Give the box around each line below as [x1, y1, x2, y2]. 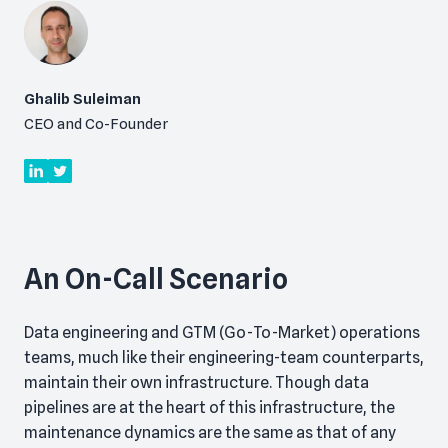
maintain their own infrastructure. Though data [24, 373, 369, 393]
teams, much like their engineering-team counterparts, [24, 348, 424, 368]
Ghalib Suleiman [24, 90, 141, 109]
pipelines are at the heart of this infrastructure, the [24, 398, 395, 418]
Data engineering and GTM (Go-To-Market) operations [24, 323, 420, 343]
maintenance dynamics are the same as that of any [24, 423, 396, 443]
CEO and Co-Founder [24, 115, 168, 134]
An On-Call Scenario [24, 262, 288, 297]
